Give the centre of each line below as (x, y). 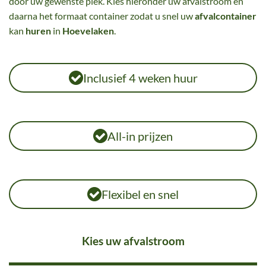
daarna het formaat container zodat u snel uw (102, 16)
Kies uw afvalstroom (133, 241)
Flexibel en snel (140, 194)
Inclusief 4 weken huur (140, 78)
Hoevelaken (88, 31)
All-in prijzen (140, 136)
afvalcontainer (226, 16)
